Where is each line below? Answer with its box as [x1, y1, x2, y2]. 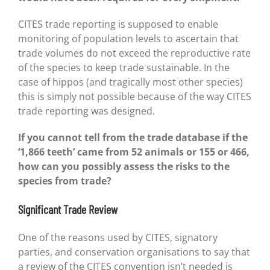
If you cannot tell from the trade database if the [17, 131, 248, 145]
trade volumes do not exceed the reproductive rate [17, 46, 251, 60]
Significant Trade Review [17, 202, 118, 217]
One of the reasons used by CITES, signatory [17, 231, 218, 245]
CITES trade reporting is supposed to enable [17, 17, 218, 31]
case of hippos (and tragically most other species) [17, 75, 243, 89]
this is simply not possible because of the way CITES [17, 90, 251, 104]
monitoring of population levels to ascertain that [17, 32, 239, 46]
